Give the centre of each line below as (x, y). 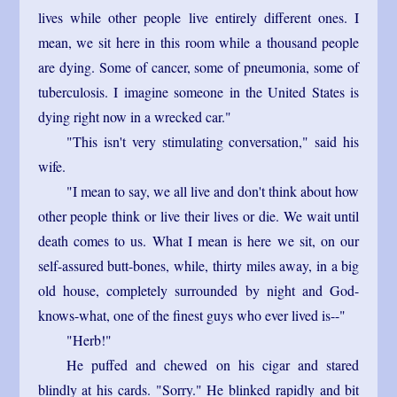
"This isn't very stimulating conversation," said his (213, 141)
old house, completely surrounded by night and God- (198, 290)
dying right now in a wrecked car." (134, 116)
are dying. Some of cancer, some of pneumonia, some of (198, 66)
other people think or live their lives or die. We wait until (198, 215)
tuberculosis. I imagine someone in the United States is (198, 91)
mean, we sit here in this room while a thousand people (198, 42)
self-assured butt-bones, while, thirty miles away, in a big (198, 265)
